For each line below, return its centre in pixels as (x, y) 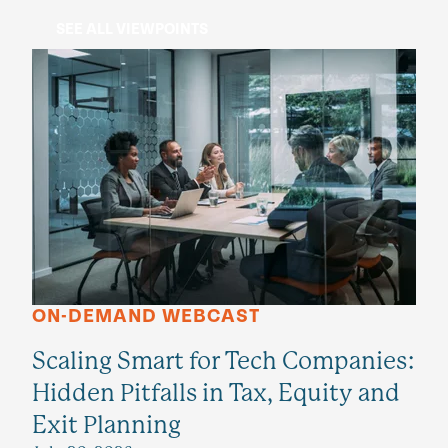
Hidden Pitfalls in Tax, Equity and (216, 393)
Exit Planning (106, 425)
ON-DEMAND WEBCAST (146, 317)
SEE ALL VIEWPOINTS (132, 30)
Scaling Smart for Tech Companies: (224, 361)
